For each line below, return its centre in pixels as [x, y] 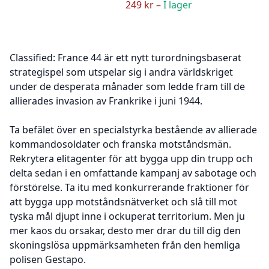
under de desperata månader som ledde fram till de [127, 87]
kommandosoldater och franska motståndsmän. [120, 144]
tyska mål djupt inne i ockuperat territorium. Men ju [127, 216]
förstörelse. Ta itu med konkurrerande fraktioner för [129, 188]
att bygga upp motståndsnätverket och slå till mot [123, 202]
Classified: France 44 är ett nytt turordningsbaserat [125, 58]
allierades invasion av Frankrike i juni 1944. [106, 101]
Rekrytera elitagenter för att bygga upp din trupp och [131, 159]
